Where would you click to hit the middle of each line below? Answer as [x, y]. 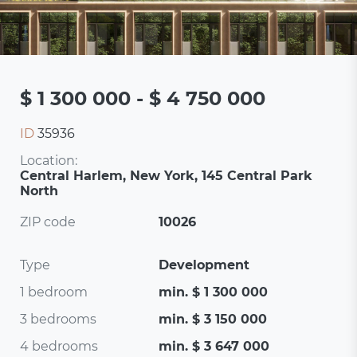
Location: [49, 161]
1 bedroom [54, 292]
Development [204, 265]
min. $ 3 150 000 [213, 319]
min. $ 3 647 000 [214, 346]
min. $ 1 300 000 [214, 292]
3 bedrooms [59, 319]
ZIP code [48, 222]
